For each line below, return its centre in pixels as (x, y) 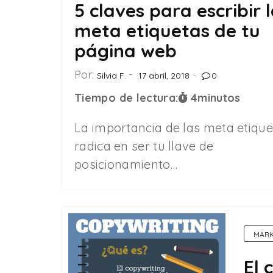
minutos (219, 97)
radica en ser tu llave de (144, 146)
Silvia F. (112, 75)
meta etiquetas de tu (167, 30)
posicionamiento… (126, 164)
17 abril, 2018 (164, 75)
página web (126, 50)
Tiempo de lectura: (126, 97)
